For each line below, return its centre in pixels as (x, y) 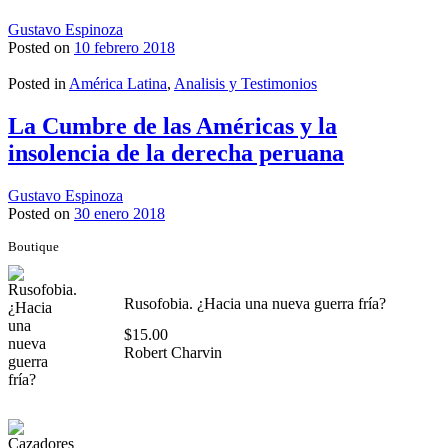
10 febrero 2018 (124, 47)
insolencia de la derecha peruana (176, 152)
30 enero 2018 (119, 213)
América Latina (118, 83)
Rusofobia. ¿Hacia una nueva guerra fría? (254, 303)
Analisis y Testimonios (245, 83)
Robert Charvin (172, 352)
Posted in (38, 83)
